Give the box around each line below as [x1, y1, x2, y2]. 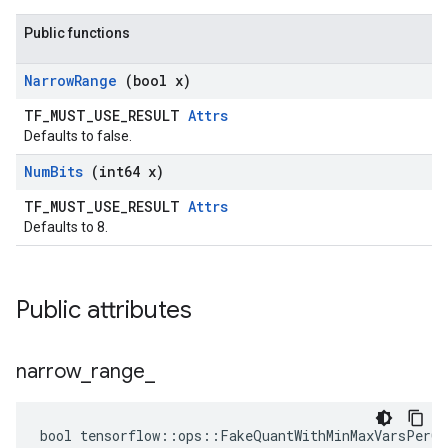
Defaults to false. [24, 128, 132, 144]
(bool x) [125, 71, 191, 90]
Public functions [24, 25, 130, 41]
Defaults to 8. [24, 219, 108, 235]
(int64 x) [91, 162, 164, 181]
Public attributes [16, 295, 198, 325]
